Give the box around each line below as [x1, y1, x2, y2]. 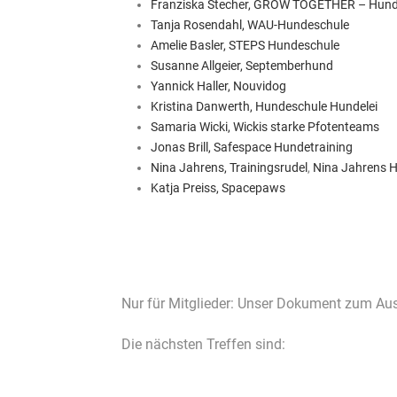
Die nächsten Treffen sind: [121, 336, 285, 353]
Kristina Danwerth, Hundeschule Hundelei [150, 99, 378, 113]
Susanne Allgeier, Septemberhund [150, 58, 333, 73]
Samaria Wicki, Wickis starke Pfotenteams [150, 120, 379, 134]
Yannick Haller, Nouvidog [150, 79, 286, 93]
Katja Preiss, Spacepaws [150, 181, 285, 195]
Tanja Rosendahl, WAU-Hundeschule [150, 18, 349, 32]
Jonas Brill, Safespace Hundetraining [150, 140, 353, 154]
